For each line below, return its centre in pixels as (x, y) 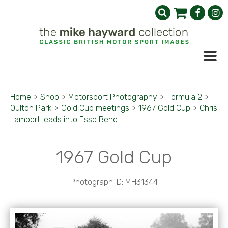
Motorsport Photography (113, 97)
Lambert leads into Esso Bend (64, 119)
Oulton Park (31, 108)
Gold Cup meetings (95, 108)
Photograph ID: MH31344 (114, 182)
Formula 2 (184, 97)
